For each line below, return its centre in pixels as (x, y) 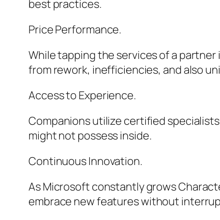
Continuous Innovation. (85, 161)
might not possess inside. (90, 136)
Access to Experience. (82, 96)
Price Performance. (75, 30)
